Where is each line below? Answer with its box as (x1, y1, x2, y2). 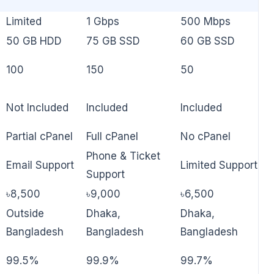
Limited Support (180, 159, 257, 172)
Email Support (6, 159, 74, 172)
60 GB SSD (180, 35, 235, 48)
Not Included (6, 102, 68, 114)
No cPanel (180, 130, 231, 143)
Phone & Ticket (86, 150, 160, 163)
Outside (6, 207, 44, 220)
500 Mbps (180, 15, 231, 28)
